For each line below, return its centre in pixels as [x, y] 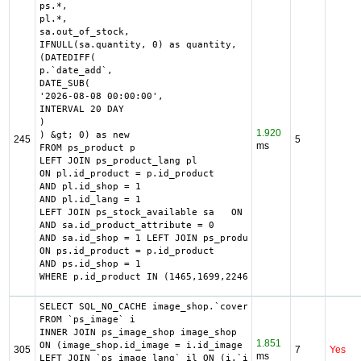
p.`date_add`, [76, 71]
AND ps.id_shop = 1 [90, 264]
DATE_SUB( [64, 83]
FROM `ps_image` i [87, 320]
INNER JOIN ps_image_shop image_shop [138, 332]
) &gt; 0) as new [84, 135]
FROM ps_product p [87, 148]
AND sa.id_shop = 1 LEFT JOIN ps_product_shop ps [172, 238]
